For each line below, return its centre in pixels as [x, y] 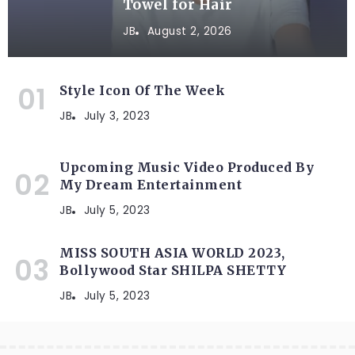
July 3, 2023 [117, 116]
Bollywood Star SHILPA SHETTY [173, 270]
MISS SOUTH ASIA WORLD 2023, [172, 252]
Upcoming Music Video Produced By [187, 167]
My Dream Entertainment [151, 184]
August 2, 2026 [189, 31]
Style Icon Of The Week [142, 90]
